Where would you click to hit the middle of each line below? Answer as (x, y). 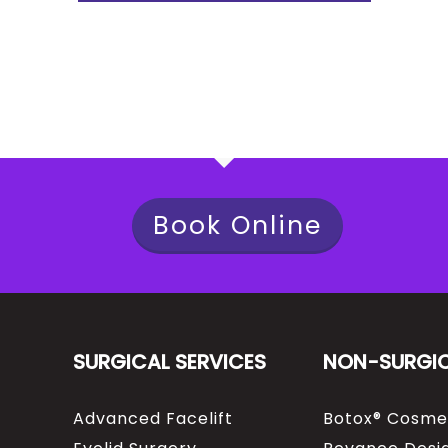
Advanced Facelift (152, 419)
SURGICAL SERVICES (169, 362)
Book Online (237, 226)
